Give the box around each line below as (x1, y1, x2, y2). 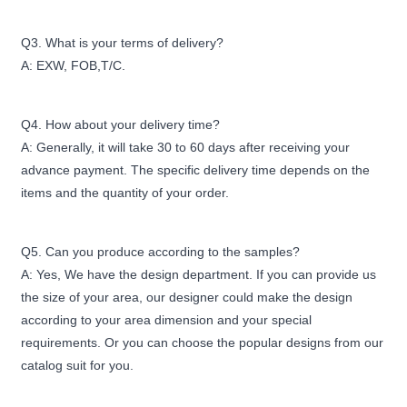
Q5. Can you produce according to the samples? (21, 244, 301, 259)
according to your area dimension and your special (21, 313, 313, 327)
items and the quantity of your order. (21, 185, 230, 200)
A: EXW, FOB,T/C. (21, 58, 126, 73)
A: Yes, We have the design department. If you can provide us (21, 267, 377, 282)
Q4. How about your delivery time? (21, 117, 221, 132)
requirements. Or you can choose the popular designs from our (21, 335, 384, 350)
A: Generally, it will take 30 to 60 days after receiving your (21, 140, 351, 154)
